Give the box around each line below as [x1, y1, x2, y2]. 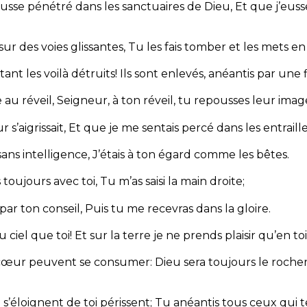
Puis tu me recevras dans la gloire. [85, 201, 271, 215]
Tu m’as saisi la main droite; [100, 175, 245, 188]
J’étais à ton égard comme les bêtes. [93, 148, 289, 162]
